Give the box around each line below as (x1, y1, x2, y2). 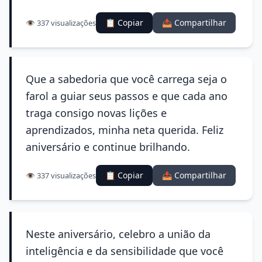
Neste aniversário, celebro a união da (26, 227, 211, 241)
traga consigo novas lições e (26, 106, 167, 120)
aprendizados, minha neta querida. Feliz (26, 123, 223, 137)
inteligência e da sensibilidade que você (26, 244, 223, 258)
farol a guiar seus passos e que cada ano (26, 89, 227, 103)
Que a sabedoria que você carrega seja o (26, 72, 227, 86)
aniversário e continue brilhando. (26, 140, 190, 154)
